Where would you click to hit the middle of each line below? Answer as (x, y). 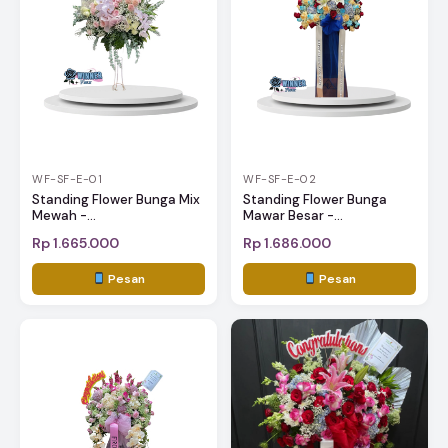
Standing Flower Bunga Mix (116, 199)
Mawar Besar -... (293, 215)
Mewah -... (64, 215)
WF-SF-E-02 (279, 178)
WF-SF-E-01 (67, 178)
